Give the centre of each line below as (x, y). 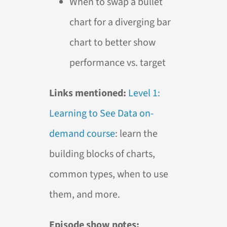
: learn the (137, 134)
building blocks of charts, (102, 154)
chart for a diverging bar (120, 22)
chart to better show (113, 42)
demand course (82, 134)
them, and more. (85, 194)
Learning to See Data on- (102, 113)
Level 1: (144, 93)
